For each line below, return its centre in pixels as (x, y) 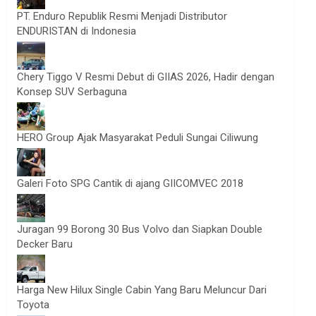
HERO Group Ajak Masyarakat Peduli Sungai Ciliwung (138, 138)
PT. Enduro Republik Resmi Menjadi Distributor (122, 16)
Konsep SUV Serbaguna (72, 92)
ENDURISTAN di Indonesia (77, 31)
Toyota (34, 305)
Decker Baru (45, 244)
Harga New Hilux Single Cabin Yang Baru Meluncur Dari (142, 290)
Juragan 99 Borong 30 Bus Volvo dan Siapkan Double (140, 229)
